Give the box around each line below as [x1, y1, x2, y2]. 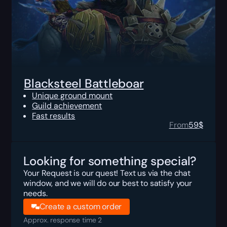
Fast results [32, 110, 75, 121]
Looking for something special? [23, 153, 197, 169]
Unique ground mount [32, 90, 113, 101]
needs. [23, 187, 48, 199]
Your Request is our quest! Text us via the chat [23, 167, 191, 178]
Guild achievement [32, 100, 102, 111]
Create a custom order [40, 201, 122, 212]
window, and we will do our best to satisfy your [23, 177, 192, 188]
